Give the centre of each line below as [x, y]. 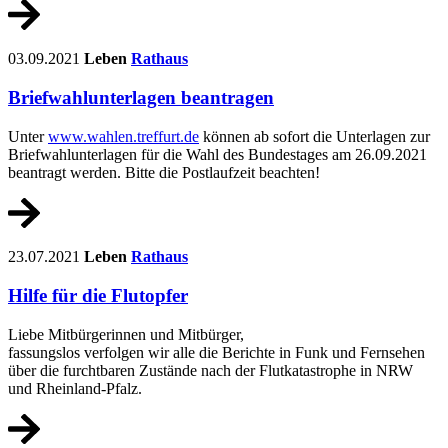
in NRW [386, 370]
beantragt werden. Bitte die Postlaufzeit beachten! [164, 172]
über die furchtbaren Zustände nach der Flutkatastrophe [184, 370]
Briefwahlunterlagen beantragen [141, 97]
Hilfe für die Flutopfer [98, 295]
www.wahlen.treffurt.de [123, 136]
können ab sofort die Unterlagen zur [314, 136]
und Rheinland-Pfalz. [75, 388]
